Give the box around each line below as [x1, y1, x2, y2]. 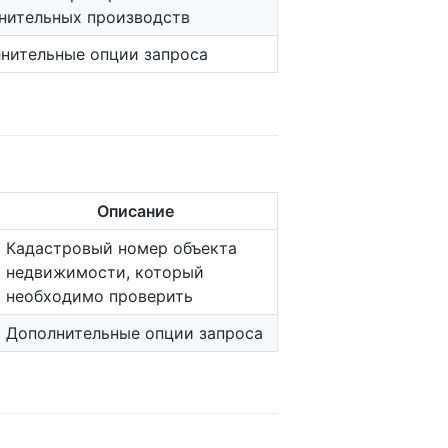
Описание [96, 200, 174, 221]
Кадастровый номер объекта [6, 237, 237, 258]
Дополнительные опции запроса [6, 322, 263, 343]
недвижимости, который [6, 261, 204, 282]
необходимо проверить [6, 285, 193, 306]
